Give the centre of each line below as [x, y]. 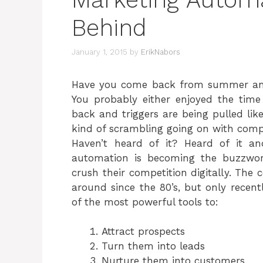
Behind [109, 28]
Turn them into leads [153, 246]
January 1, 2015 [100, 52]
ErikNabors [161, 52]
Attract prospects [143, 231]
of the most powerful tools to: [145, 202]
